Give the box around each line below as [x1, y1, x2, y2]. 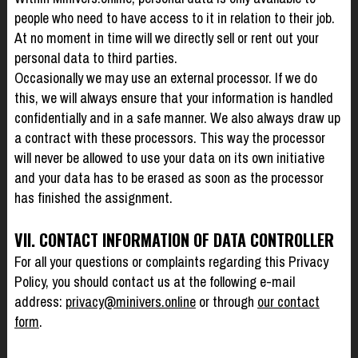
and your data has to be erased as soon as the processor [14, 167, 324, 188]
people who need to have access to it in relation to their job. [14, 7, 335, 28]
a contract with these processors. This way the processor [14, 127, 325, 148]
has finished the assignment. [14, 187, 173, 208]
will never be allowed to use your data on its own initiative [14, 147, 324, 168]
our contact [257, 291, 320, 312]
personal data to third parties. [14, 47, 177, 68]
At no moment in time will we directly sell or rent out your [14, 27, 319, 48]
